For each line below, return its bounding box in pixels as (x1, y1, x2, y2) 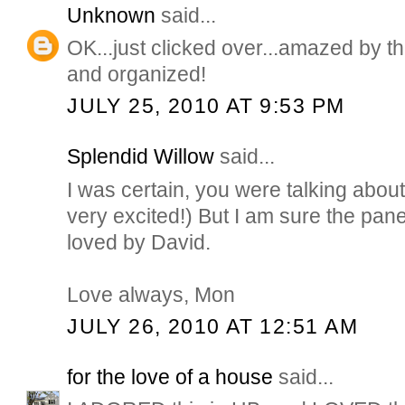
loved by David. (67, 230, 212, 254)
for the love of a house (67, 365, 274, 390)
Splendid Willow (67, 145, 215, 169)
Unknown (67, 3, 156, 27)
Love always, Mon (67, 282, 236, 306)
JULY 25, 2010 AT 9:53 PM (67, 93, 345, 118)
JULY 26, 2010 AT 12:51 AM (67, 314, 358, 338)
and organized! (67, 61, 207, 86)
